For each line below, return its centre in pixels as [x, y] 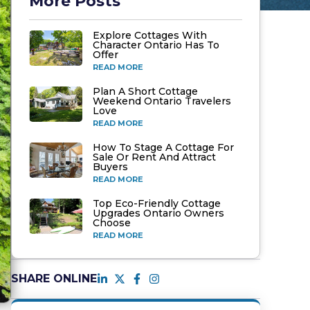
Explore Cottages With [150, 35]
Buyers [110, 167]
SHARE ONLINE [54, 279]
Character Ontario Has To [156, 45]
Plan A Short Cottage [145, 91]
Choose [112, 223]
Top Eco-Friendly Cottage [157, 203]
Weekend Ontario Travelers [162, 101]
